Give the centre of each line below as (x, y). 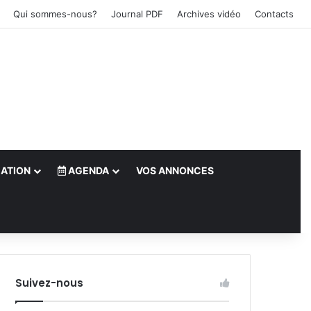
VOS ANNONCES (175, 170)
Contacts (274, 14)
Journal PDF (137, 14)
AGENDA (87, 170)
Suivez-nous (50, 283)
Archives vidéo (209, 14)
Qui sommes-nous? (55, 14)
